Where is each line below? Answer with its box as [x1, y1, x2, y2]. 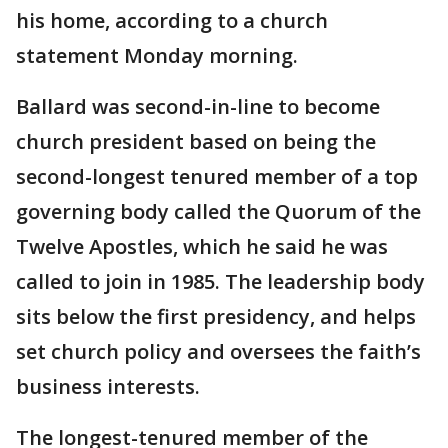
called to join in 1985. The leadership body [16, 268, 425, 296]
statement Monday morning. [16, 42, 298, 70]
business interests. [16, 373, 200, 401]
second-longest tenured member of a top [16, 163, 418, 191]
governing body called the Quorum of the [16, 198, 421, 226]
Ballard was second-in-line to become [16, 93, 380, 121]
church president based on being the [16, 128, 376, 156]
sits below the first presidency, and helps [16, 303, 416, 331]
